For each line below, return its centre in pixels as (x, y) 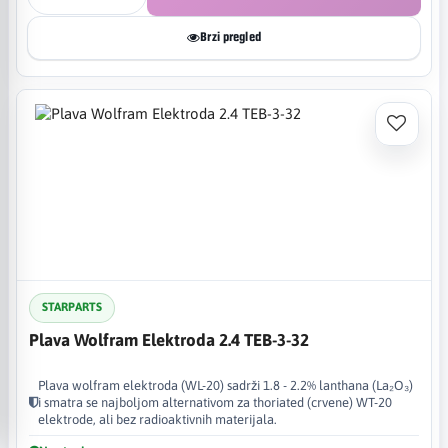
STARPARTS (72, 307)
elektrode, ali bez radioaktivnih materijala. (157, 419)
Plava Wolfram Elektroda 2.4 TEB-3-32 (169, 339)
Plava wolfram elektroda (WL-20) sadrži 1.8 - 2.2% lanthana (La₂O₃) (225, 385)
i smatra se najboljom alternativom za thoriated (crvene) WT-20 (215, 402)
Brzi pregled (230, 37)
